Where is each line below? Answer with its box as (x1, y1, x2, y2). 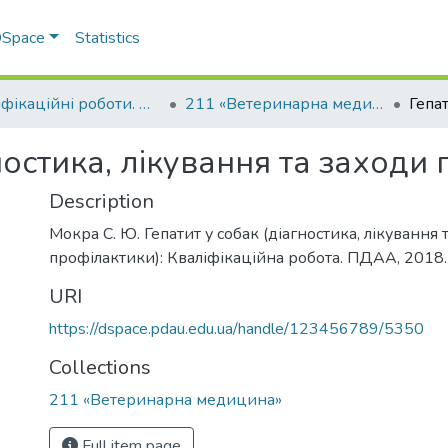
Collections (49, 354, 151, 381)
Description (49, 188, 154, 215)
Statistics (75, 27, 141, 49)
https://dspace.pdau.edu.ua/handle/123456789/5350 (49, 318, 424, 340)
